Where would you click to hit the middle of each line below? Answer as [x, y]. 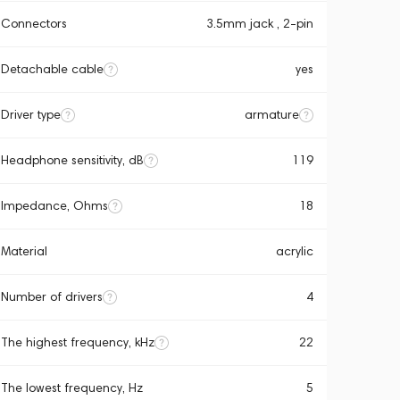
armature [271, 115]
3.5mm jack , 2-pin [259, 24]
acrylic [294, 251]
